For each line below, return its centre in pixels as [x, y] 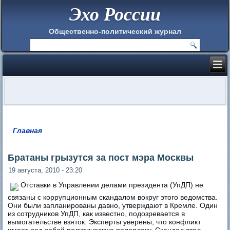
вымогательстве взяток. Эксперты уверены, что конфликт [104, 222]
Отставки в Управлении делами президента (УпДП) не [112, 185]
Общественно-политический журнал [115, 31]
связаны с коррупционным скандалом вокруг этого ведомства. [113, 197]
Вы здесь [35, 138]
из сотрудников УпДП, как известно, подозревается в [97, 213]
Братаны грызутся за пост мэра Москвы [101, 157]
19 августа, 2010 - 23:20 [45, 170]
